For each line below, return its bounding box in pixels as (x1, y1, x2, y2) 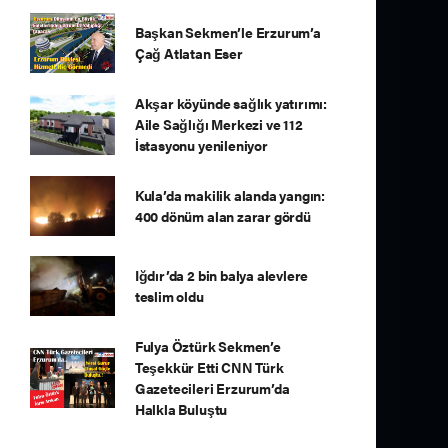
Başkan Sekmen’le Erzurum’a (134, 22, 321, 42)
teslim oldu (134, 286, 204, 306)
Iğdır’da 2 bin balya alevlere (134, 265, 309, 285)
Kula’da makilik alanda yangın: (134, 185, 326, 205)
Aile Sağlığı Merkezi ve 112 (134, 114, 303, 134)
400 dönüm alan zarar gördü (134, 206, 311, 226)
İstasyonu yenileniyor (134, 135, 268, 155)
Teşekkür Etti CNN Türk (134, 357, 284, 377)
